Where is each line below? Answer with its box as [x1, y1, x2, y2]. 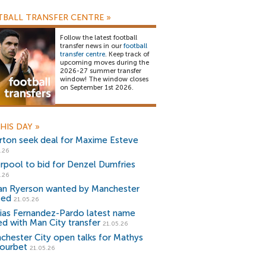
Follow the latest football [60, 34, 137, 42]
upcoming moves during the [60, 59, 149, 66]
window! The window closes [60, 75, 148, 83]
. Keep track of [105, 50, 149, 58]
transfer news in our [60, 42, 123, 50]
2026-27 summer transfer [60, 67, 141, 75]
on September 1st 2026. [60, 84, 134, 91]
